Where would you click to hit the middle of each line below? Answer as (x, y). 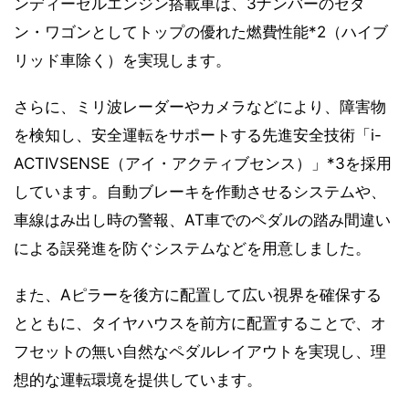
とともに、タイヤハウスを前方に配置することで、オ (200, 323)
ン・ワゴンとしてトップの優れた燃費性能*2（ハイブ (201, 31)
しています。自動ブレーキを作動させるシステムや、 (200, 191)
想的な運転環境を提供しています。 (138, 379)
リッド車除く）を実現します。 (122, 60)
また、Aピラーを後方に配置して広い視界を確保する (198, 294)
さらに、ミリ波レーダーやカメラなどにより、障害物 (200, 106)
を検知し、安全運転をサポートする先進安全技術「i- (198, 135)
